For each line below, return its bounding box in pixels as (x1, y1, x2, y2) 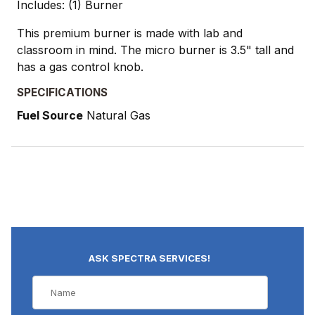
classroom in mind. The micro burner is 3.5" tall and (17, 43, 294, 58)
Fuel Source (17, 108, 83, 123)
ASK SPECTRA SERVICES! (89, 252, 211, 264)
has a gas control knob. (17, 60, 143, 75)
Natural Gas (83, 108, 150, 123)
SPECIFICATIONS (17, 86, 108, 100)
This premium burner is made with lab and (17, 26, 243, 41)
